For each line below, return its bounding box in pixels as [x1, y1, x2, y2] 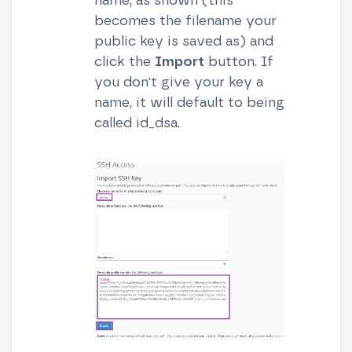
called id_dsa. [93, 114, 180, 130]
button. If [203, 53, 273, 69]
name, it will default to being [93, 93, 284, 110]
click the [93, 53, 155, 69]
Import [154, 53, 204, 69]
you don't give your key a [93, 73, 263, 90]
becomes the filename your [93, 12, 277, 28]
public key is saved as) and [93, 32, 273, 49]
